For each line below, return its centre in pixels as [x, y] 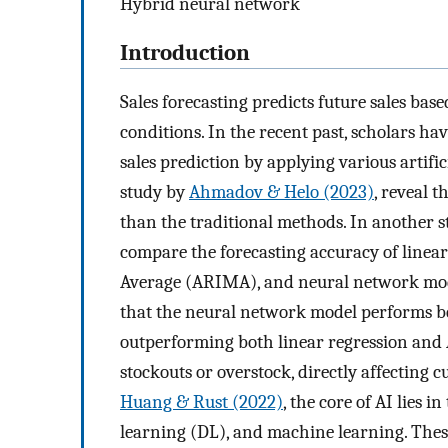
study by [154, 191]
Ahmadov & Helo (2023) [281, 191]
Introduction [185, 53]
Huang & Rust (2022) [201, 401]
